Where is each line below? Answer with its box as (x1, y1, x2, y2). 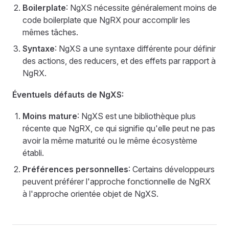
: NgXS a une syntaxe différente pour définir (55, 43, 216, 54)
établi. (22, 148, 44, 158)
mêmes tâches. (22, 27, 78, 37)
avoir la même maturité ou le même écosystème (22, 135, 197, 146)
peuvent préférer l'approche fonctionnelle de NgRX (22, 176, 211, 187)
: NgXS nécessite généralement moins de (66, 3, 217, 13)
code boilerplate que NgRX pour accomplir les (22, 15, 190, 25)
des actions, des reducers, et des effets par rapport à (22, 56, 216, 66)
